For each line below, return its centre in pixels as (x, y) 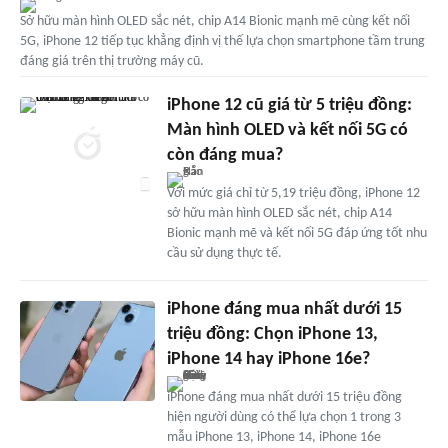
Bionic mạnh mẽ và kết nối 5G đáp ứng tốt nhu (296, 233)
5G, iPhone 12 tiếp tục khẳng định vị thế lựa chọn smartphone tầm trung (222, 41)
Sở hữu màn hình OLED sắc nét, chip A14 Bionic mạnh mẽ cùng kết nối (215, 21)
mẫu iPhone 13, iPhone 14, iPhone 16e (273, 437)
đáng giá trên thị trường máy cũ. (112, 61)
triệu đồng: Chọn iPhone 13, (272, 334)
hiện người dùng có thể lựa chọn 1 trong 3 (283, 417)
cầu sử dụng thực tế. (224, 253)
